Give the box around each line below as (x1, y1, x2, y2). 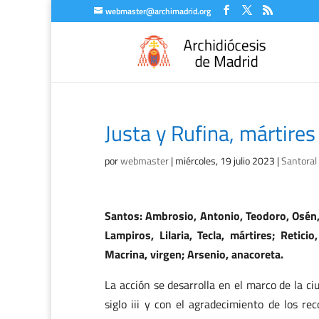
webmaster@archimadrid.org (105, 4, 211, 18)
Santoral (281, 153, 317, 168)
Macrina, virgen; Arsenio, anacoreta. (105, 246, 283, 263)
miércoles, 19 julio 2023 (175, 153, 275, 168)
